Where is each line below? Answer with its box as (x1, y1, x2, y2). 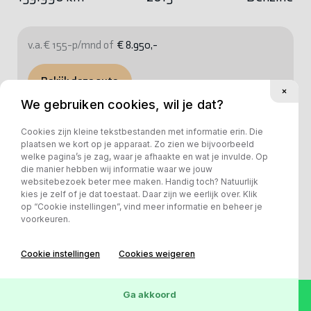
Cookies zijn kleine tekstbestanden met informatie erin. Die (21, 126, 263, 137)
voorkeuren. (21, 214, 70, 225)
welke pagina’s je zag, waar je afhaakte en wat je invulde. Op (21, 151, 268, 162)
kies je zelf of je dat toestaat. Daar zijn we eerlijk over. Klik (21, 189, 258, 200)
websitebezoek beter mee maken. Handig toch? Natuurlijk (21, 176, 258, 187)
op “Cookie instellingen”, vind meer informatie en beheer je (21, 201, 262, 212)
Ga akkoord (122, 289, 176, 300)
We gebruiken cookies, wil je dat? (21, 97, 224, 112)
